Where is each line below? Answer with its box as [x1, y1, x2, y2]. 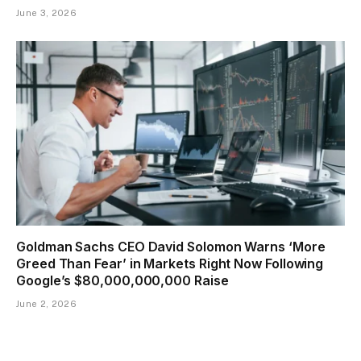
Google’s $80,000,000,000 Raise [16, 272, 229, 289]
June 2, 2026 [16, 299, 77, 309]
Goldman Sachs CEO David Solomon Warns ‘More [16, 239, 326, 255]
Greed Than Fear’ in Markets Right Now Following [16, 255, 324, 272]
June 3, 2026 [16, 7, 77, 18]
